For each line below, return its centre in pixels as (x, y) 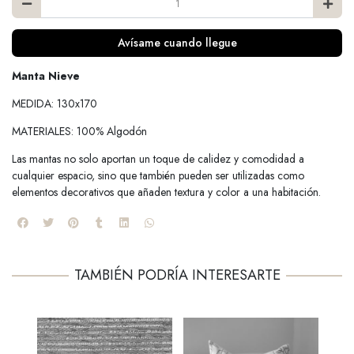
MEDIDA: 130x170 (55, 104)
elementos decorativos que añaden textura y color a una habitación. (166, 192)
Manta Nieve (46, 76)
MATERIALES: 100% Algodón (79, 132)
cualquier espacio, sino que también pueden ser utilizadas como (158, 176)
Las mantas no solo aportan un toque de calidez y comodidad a (158, 159)
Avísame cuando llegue (177, 43)
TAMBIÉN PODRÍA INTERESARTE (177, 275)
